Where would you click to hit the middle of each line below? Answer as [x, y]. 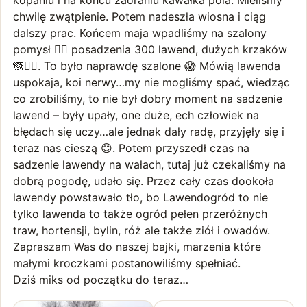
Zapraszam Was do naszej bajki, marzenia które [137, 247]
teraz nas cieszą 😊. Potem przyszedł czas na [131, 148]
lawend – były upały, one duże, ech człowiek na [136, 115]
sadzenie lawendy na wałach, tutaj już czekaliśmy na [149, 164]
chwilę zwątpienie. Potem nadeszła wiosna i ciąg [139, 16]
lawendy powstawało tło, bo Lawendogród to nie [140, 197]
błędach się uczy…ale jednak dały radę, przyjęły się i [149, 132]
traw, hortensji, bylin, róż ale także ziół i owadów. [142, 230]
